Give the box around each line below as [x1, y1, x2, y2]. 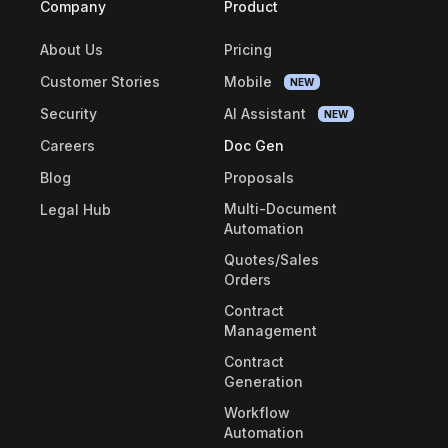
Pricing [224, 40, 272, 58]
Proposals [224, 168, 294, 186]
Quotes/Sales [224, 250, 319, 268]
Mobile [224, 72, 276, 90]
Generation [224, 372, 303, 390]
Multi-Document [224, 199, 337, 217]
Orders [224, 270, 271, 288]
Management [224, 321, 317, 339]
